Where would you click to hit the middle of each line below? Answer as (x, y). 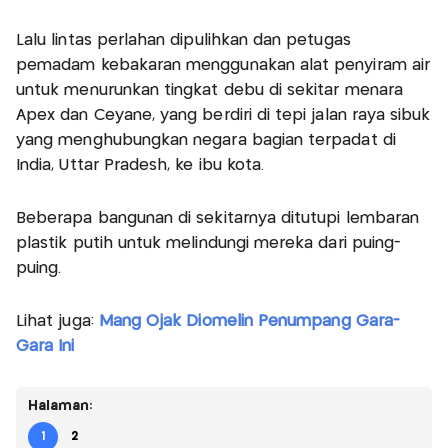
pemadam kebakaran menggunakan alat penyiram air (223, 65)
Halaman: (60, 405)
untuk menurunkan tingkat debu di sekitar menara (210, 90)
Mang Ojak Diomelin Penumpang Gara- (249, 321)
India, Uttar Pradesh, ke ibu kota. (140, 165)
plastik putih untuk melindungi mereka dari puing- (209, 243)
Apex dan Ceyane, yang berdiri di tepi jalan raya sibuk (223, 115)
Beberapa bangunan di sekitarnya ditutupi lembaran (218, 218)
